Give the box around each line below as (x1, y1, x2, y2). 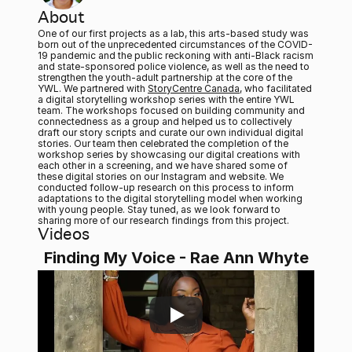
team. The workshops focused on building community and (38, 104, 305, 116)
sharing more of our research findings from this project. (38, 214, 291, 226)
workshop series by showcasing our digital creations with (38, 148, 300, 160)
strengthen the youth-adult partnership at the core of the (38, 71, 292, 83)
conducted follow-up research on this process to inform (38, 181, 294, 193)
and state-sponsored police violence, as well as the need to (38, 60, 310, 72)
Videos (38, 227, 90, 244)
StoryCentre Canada (148, 82, 240, 94)
